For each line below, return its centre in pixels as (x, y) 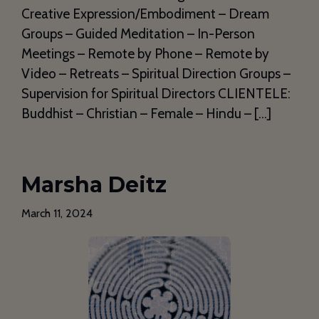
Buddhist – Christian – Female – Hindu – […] (146, 113)
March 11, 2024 (57, 213)
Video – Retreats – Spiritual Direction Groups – (156, 73)
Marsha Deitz (94, 184)
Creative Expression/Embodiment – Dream (145, 14)
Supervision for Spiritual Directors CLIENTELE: (156, 93)
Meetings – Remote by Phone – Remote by (145, 53)
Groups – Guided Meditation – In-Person (138, 33)
